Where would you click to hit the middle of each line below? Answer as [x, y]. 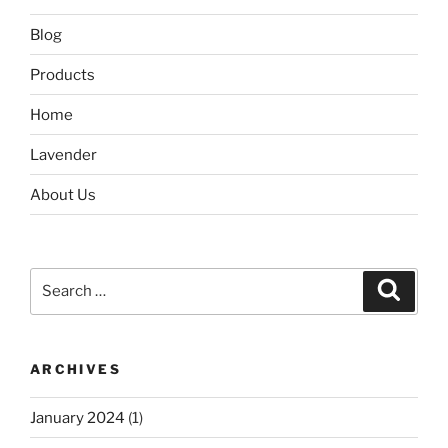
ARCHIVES [75, 368]
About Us [63, 194]
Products [62, 74]
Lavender [63, 154]
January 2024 [77, 417]
